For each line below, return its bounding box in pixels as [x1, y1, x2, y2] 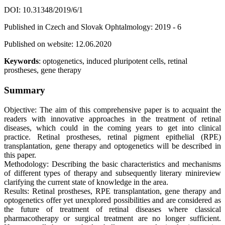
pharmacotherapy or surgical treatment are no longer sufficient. [4, 214, 221, 223]
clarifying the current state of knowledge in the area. [4, 178, 168, 187]
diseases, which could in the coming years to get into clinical [4, 124, 221, 133]
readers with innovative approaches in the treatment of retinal [4, 115, 221, 124]
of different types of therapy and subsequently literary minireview [4, 169, 221, 178]
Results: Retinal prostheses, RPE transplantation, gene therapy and [4, 187, 221, 196]
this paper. [4, 151, 36, 160]
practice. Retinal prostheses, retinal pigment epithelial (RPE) [4, 133, 221, 142]
